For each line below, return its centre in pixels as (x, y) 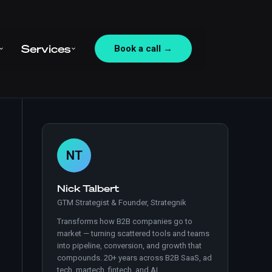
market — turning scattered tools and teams (133, 233)
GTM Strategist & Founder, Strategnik (122, 202)
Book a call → (143, 49)
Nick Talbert (88, 188)
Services (46, 49)
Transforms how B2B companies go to (125, 221)
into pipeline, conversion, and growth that (129, 246)
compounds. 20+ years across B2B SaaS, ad (134, 258)
